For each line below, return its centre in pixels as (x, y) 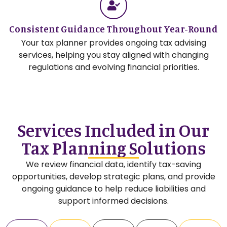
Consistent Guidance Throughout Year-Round (113, 28)
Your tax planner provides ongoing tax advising (113, 43)
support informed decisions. (113, 201)
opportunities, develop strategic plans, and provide (113, 176)
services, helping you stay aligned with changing (113, 55)
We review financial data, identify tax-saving (113, 164)
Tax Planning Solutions (113, 148)
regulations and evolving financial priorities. (113, 67)
